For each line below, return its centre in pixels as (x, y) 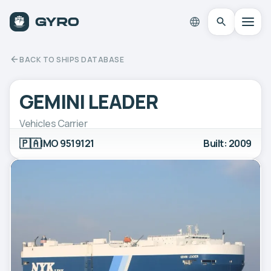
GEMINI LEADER (89, 101)
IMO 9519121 (67, 143)
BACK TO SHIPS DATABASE (72, 59)
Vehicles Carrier (54, 123)
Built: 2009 (227, 143)
